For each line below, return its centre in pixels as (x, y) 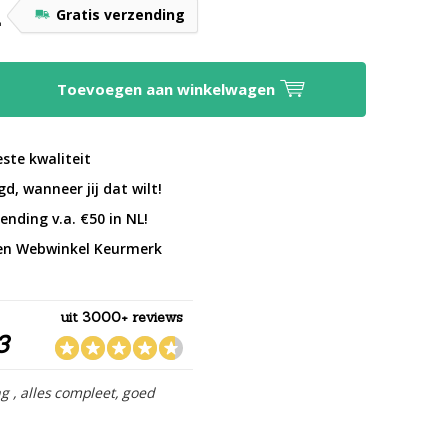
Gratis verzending (121, 14)
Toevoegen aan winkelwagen (167, 89)
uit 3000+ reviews (122, 316)
